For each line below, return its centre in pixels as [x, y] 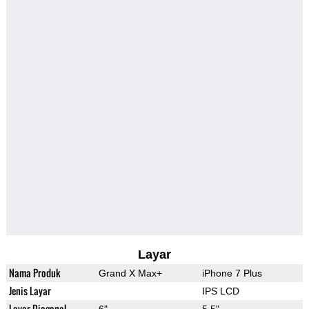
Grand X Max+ [130, 273]
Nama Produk [34, 273]
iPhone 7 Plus [232, 273]
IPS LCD [220, 291]
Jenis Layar [30, 291]
